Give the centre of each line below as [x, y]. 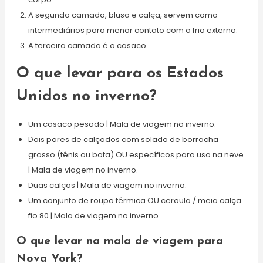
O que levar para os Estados [120, 74]
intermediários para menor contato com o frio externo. [133, 30]
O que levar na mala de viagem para [119, 241]
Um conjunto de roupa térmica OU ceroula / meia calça [134, 200]
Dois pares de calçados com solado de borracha [123, 139]
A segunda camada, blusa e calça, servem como [123, 15]
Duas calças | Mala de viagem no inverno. [107, 185]
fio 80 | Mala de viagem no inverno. [94, 216]
